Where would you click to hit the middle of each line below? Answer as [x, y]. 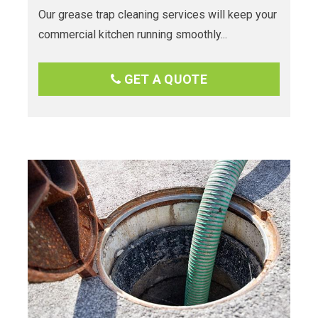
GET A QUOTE [164, 79]
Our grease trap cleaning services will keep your [158, 14]
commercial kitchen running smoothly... [133, 34]
